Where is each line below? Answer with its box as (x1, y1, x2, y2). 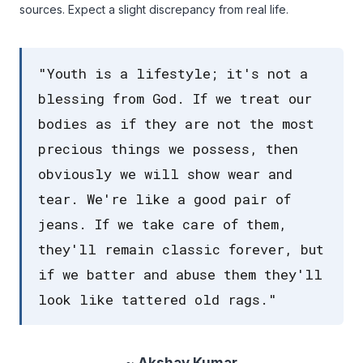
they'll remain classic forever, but (38, 240, 324, 258)
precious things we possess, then (38, 139, 298, 158)
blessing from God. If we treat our (38, 89, 312, 108)
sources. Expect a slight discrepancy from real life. (19, 2, 288, 16)
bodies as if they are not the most (38, 114, 314, 133)
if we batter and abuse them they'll (38, 265, 322, 284)
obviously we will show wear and (38, 164, 293, 183)
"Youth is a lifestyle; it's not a (38, 64, 308, 83)
